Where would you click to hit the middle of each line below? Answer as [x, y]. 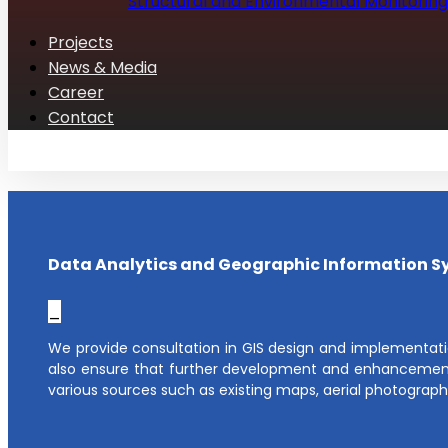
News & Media [102, 67]
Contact [81, 117]
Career [76, 92]
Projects [80, 42]
